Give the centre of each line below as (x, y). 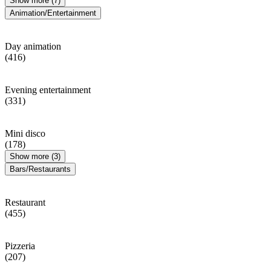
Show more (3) (35, 156)
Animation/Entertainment (53, 13)
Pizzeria (20, 246)
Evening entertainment (48, 90)
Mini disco (25, 133)
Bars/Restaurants (40, 169)
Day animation (33, 46)
